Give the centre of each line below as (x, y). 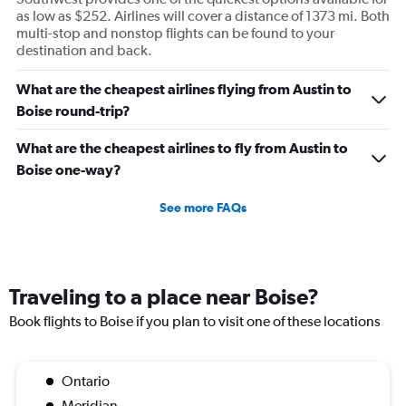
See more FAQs (203, 208)
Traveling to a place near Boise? (164, 297)
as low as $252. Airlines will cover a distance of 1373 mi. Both (203, 16)
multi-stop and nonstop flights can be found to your (175, 34)
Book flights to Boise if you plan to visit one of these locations (195, 322)
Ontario (86, 382)
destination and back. (84, 51)
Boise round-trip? (73, 111)
